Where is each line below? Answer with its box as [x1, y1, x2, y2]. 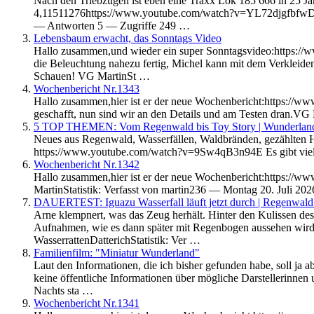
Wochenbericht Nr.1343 [34, 82, 139, 95]
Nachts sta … [34, 284, 93, 296]
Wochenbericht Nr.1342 [34, 158, 139, 170]
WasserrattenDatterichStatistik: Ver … [34, 233, 200, 246]
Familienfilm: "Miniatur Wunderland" [34, 246, 200, 259]
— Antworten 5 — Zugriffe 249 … [34, 19, 190, 32]
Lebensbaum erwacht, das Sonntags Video [34, 32, 221, 44]
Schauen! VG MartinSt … [34, 69, 150, 82]
